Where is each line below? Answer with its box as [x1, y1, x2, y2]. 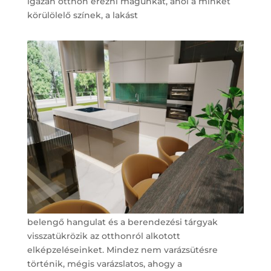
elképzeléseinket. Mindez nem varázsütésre [27, 244, 218, 256]
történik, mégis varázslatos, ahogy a [27, 258, 182, 270]
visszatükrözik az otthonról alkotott [27, 230, 180, 242]
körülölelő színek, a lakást [27, 9, 138, 21]
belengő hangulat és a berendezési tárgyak [27, 217, 218, 228]
